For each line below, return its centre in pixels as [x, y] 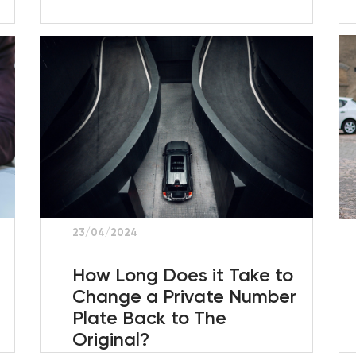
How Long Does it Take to [182, 275]
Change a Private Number [184, 296]
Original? [110, 339]
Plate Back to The [149, 317]
